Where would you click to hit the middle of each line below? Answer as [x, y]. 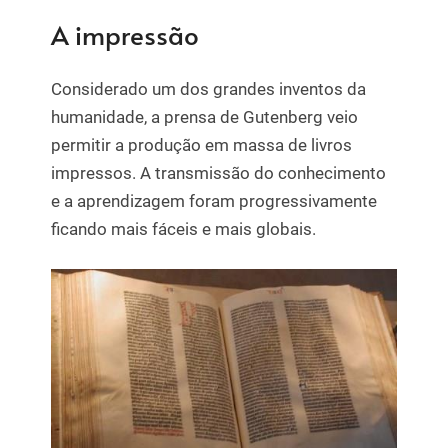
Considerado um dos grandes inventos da [208, 89]
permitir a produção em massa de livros [201, 145]
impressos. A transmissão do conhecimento [218, 173]
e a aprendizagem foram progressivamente [214, 201]
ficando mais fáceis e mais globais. [183, 229]
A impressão [125, 34]
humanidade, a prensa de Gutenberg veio [204, 117]
